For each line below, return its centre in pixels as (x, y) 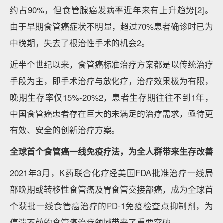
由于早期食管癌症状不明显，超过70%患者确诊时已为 (111, 26)
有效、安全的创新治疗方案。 (65, 130)
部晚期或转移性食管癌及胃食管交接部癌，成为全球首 (111, 189)
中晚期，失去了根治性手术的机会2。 (80, 43)
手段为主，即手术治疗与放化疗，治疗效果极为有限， (111, 81)
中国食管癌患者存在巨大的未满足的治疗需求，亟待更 (111, 113)
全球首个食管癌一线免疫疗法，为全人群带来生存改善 (111, 151)
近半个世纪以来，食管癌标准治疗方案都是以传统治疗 (111, 64)
